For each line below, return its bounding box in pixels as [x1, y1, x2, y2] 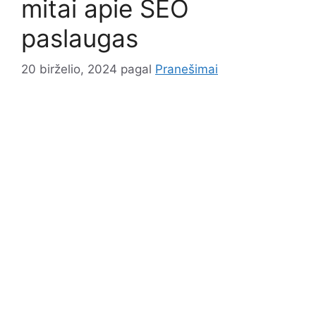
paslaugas [21, 23, 138, 53]
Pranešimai [155, 62, 218, 77]
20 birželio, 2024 [21, 62, 117, 77]
